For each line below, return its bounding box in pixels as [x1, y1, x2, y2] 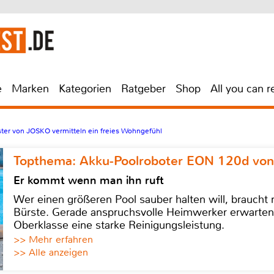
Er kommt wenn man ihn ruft [13, 173, 164, 188]
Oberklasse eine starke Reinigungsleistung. [13, 218, 224, 232]
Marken [12, 81, 49, 96]
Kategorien [59, 81, 111, 96]
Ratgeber [121, 81, 166, 96]
